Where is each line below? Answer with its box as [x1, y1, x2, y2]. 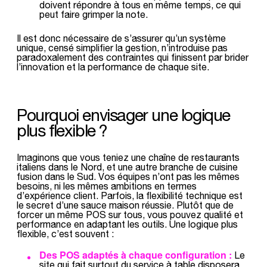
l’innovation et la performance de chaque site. [17, 61, 209, 72]
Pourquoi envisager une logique [17, 105, 231, 125]
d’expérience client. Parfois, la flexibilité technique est [17, 190, 243, 201]
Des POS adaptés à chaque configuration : [39, 248, 232, 262]
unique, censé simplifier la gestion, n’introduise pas [17, 42, 228, 53]
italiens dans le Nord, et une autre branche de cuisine [17, 161, 238, 172]
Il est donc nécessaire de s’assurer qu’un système [17, 32, 226, 44]
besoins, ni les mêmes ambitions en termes [17, 180, 197, 191]
